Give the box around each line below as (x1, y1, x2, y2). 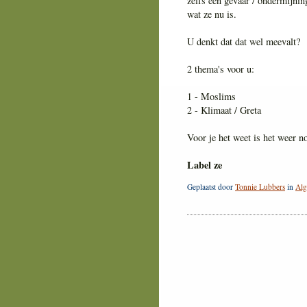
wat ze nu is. (187, 8, 236, 21)
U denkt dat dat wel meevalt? (187, 35, 300, 49)
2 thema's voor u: (187, 62, 254, 76)
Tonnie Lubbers (235, 181, 285, 192)
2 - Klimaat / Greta (187, 103, 261, 117)
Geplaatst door (187, 181, 235, 192)
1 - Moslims (187, 90, 236, 103)
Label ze (187, 158, 222, 173)
